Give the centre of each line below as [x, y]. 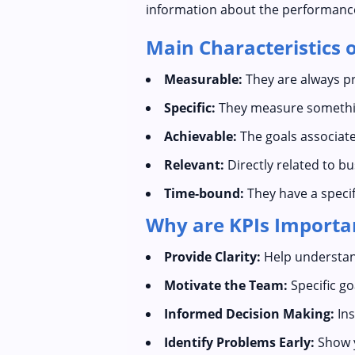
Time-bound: [204, 193]
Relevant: [194, 165]
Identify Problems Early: [239, 342]
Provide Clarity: [212, 257]
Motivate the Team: [226, 285]
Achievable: [200, 136]
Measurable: [203, 79]
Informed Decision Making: [249, 314]
